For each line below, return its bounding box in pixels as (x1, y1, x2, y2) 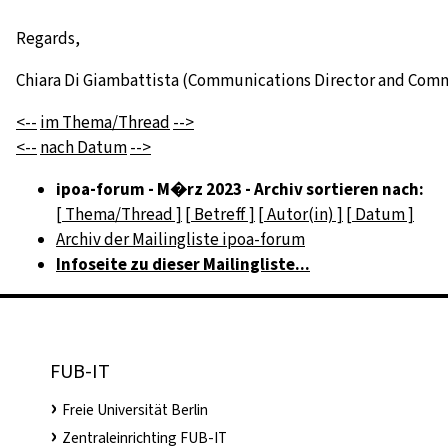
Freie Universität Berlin (62, 400, 208, 421)
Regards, (16, 27, 83, 51)
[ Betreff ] (185, 203, 255, 227)
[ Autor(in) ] (258, 203, 343, 227)
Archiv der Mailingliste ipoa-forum (56, 228, 305, 252)
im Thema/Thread (40, 111, 170, 135)
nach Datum (40, 136, 127, 160)
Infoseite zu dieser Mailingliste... (56, 253, 310, 277)
